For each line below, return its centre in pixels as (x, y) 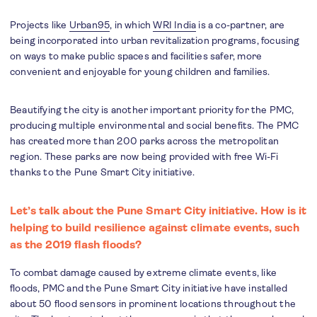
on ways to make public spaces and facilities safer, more (136, 56)
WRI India (175, 25)
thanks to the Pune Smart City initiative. (104, 172)
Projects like (40, 25)
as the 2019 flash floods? (77, 244)
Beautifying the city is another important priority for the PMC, (152, 110)
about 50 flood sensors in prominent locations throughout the (153, 304)
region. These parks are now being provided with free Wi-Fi (144, 156)
